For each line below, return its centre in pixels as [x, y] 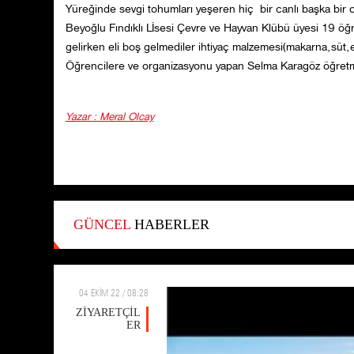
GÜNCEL [102, 225]
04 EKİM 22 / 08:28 [113, 293]
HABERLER [169, 225]
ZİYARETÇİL [108, 313]
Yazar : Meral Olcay [109, 117]
